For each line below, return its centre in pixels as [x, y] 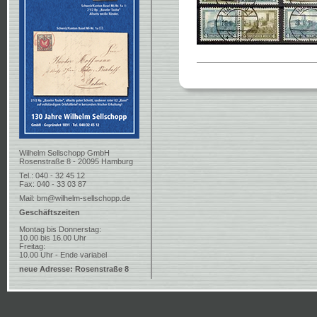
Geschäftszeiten [50, 212]
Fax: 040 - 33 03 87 [53, 184]
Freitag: [32, 246]
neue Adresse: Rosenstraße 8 [74, 269]
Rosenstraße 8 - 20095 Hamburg [76, 161]
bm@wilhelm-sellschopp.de [83, 198]
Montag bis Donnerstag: [60, 229]
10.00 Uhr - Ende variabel [63, 255]
